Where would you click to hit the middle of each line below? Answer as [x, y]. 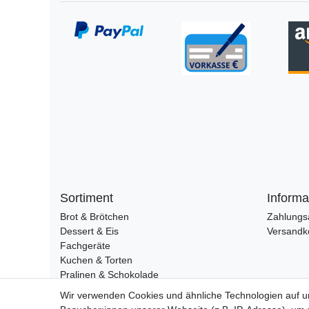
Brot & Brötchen [94, 217]
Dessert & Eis [89, 231]
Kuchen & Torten [96, 260]
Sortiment [87, 198]
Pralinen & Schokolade [109, 275]
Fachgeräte [85, 246]
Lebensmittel [88, 289]
